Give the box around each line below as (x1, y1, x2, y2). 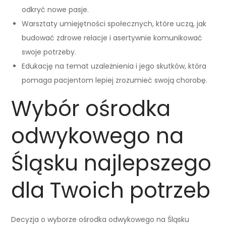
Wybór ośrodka (11, 93, 171, 124)
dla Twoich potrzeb (11, 175, 211, 205)
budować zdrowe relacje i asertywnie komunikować (22, 32, 203, 43)
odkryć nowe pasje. (22, 4, 89, 15)
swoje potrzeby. (22, 46, 77, 57)
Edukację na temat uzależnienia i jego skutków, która (22, 61, 207, 71)
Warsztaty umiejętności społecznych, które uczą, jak (22, 18, 207, 29)
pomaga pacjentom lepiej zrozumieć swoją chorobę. (22, 75, 208, 85)
